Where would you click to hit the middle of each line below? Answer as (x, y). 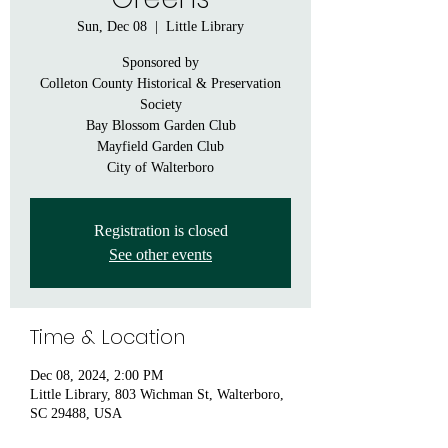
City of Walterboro (160, 167)
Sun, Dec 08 (112, 26)
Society (160, 104)
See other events (160, 254)
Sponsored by (160, 62)
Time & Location (107, 336)
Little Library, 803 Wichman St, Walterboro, (157, 394)
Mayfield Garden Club (160, 146)
